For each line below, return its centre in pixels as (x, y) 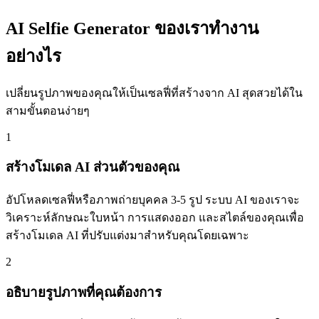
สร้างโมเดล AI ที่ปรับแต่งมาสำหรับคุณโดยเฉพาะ (127, 235)
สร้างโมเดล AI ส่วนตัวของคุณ (93, 167)
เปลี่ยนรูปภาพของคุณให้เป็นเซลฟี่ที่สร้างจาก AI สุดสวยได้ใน (154, 93)
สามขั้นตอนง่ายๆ (48, 110)
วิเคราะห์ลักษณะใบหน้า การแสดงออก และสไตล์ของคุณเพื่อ (155, 217)
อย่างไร (33, 56)
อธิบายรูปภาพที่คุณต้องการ (84, 292)
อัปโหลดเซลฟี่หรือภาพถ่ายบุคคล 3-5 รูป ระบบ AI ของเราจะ (153, 199)
